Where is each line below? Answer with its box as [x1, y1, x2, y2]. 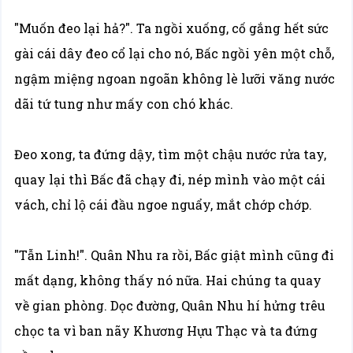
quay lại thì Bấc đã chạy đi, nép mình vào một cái [14, 171, 326, 188]
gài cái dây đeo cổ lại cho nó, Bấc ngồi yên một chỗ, [14, 45, 335, 61]
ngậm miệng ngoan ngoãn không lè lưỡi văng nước [14, 70, 336, 87]
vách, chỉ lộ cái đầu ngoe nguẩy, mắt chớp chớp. [14, 196, 313, 213]
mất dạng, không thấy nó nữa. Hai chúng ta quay [14, 272, 322, 288]
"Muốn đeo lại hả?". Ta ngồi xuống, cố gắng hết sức [14, 20, 329, 36]
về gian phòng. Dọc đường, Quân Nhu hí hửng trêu [14, 297, 326, 314]
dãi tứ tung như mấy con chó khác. [14, 95, 234, 112]
